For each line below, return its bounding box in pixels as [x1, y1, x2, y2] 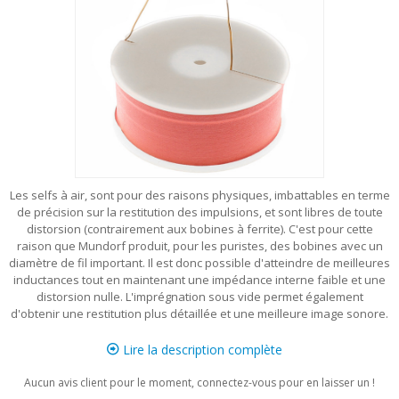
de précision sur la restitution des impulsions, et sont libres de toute [16, 204, 383, 220]
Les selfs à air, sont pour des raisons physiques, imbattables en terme [9, 187, 390, 203]
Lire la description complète [118, 341, 282, 358]
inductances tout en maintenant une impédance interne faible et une [13, 272, 386, 288]
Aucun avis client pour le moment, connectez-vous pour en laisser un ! [24, 375, 375, 390]
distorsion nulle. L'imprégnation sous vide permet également [36, 289, 363, 305]
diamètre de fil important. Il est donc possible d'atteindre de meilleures [9, 255, 390, 271]
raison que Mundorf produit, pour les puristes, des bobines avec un [16, 238, 383, 254]
